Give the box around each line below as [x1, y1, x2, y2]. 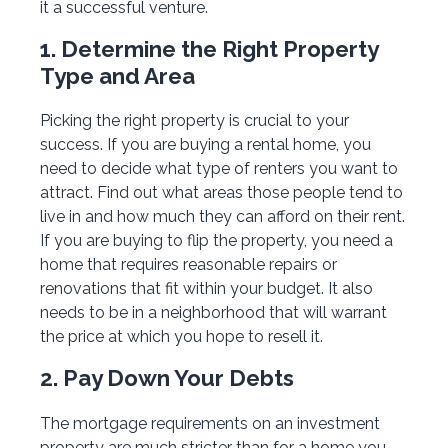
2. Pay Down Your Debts [40, 365, 294, 392]
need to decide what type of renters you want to [40, 159, 398, 179]
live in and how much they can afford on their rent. [40, 207, 405, 227]
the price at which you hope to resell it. [40, 327, 323, 347]
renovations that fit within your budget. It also [40, 279, 373, 299]
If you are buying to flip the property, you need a [40, 231, 393, 251]
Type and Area [40, 63, 195, 90]
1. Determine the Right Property [40, 36, 378, 63]
